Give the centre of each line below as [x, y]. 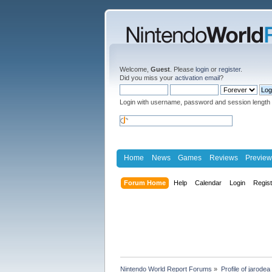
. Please [183, 69]
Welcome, [135, 69]
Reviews [223, 158]
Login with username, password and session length [195, 102]
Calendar [209, 182]
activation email [197, 78]
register [229, 69]
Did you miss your [147, 78]
